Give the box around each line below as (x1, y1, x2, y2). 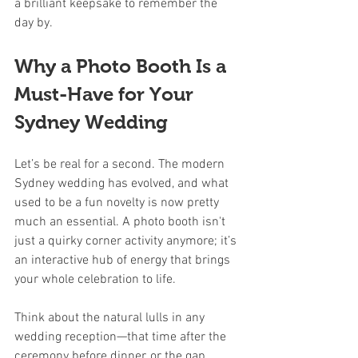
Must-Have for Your (14, 83, 198, 105)
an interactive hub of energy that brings (14, 253, 233, 268)
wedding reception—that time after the (14, 329, 229, 345)
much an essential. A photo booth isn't (14, 214, 229, 230)
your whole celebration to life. (14, 272, 176, 288)
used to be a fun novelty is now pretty (14, 195, 222, 211)
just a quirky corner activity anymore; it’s (14, 233, 240, 249)
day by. (14, 15, 53, 31)
